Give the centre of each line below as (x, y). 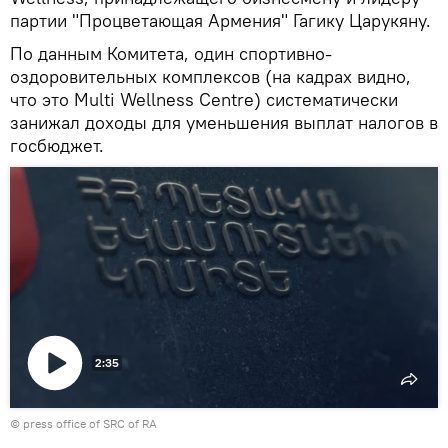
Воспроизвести (91, 412)
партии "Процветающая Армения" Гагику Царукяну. (220, 20)
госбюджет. (57, 145)
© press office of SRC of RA (83, 423)
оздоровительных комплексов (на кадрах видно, (210, 76)
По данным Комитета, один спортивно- (171, 53)
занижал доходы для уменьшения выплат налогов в (224, 122)
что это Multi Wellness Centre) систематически (204, 99)
